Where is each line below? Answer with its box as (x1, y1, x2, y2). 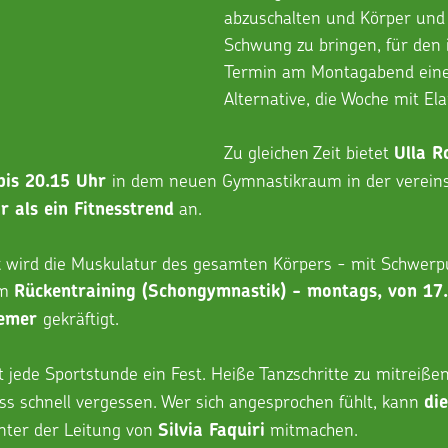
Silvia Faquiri (158, 418, 265, 441)
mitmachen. (265, 417, 358, 440)
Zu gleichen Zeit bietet (224, 140, 394, 163)
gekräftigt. (43, 306, 119, 329)
